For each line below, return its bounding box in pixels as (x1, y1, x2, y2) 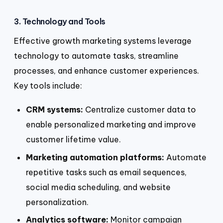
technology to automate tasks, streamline (14, 51, 179, 61)
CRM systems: (26, 104, 83, 114)
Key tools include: (14, 81, 82, 91)
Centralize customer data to (83, 104, 196, 114)
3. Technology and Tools (14, 16, 106, 27)
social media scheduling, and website (26, 182, 171, 192)
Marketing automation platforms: (26, 152, 164, 162)
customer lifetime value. (26, 134, 121, 144)
